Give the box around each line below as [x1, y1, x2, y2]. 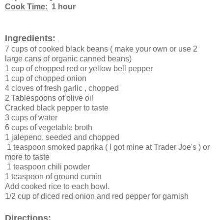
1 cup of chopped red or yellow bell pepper [5, 64, 153, 73]
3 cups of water [5, 113, 57, 122]
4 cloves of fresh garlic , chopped [5, 84, 119, 93]
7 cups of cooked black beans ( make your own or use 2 [5, 45, 197, 54]
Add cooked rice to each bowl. [5, 182, 110, 191]
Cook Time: [5, 2, 48, 11]
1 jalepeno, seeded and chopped [5, 133, 119, 142]
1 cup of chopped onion [5, 74, 86, 83]
